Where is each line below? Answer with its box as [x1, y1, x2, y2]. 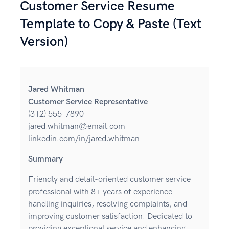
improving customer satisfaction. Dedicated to [28, 212, 192, 222]
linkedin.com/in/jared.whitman [28, 134, 140, 144]
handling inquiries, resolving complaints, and [28, 199, 187, 210]
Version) [20, 34, 68, 51]
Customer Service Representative [28, 97, 148, 107]
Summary [28, 154, 63, 165]
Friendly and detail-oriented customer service [28, 175, 191, 185]
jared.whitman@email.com [28, 122, 125, 132]
